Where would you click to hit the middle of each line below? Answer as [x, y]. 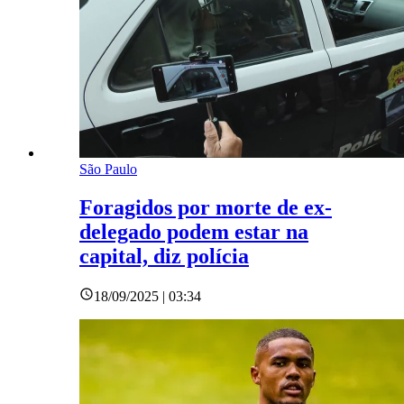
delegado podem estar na [194, 232]
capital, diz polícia [164, 257]
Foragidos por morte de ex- [206, 208]
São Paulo [108, 170]
